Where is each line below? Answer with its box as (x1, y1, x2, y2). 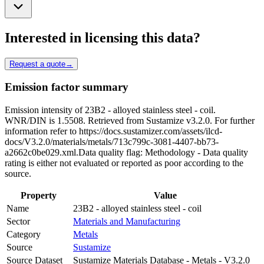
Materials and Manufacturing (73, 216, 180, 227)
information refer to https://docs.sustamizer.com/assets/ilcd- (5, 126, 222, 137)
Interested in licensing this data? (5, 29, 200, 45)
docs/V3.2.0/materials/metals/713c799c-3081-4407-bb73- (5, 137, 219, 147)
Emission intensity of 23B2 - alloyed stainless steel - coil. (5, 105, 216, 115)
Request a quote (9, 59, 65, 68)
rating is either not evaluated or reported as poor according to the (5, 158, 243, 169)
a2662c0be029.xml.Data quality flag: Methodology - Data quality (5, 147, 248, 158)
